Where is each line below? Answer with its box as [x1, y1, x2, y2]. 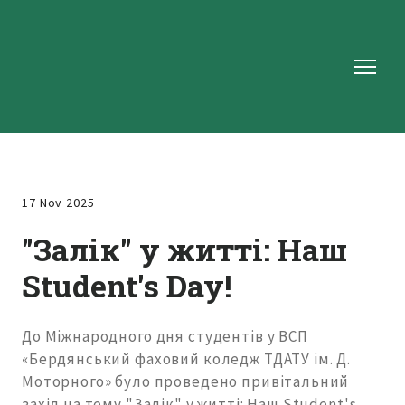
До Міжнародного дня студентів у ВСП [22, 326, 308, 347]
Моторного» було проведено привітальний [22, 372, 353, 392]
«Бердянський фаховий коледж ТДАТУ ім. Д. [22, 349, 352, 370]
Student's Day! [22, 265, 231, 306]
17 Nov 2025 [22, 194, 95, 212]
